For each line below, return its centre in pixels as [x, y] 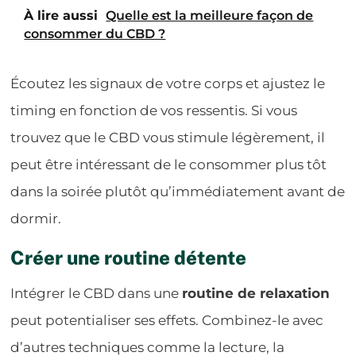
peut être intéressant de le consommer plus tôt [169, 164]
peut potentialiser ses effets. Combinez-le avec [167, 320]
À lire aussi [61, 15]
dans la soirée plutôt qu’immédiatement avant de [178, 191]
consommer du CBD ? [95, 33]
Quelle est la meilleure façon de [210, 15]
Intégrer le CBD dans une [97, 293]
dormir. [36, 218]
